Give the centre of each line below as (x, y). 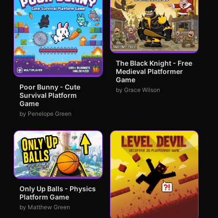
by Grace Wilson (138, 90)
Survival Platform (48, 95)
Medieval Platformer (149, 72)
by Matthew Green (45, 207)
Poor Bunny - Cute (50, 87)
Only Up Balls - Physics (58, 189)
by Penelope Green (45, 114)
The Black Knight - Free (154, 63)
